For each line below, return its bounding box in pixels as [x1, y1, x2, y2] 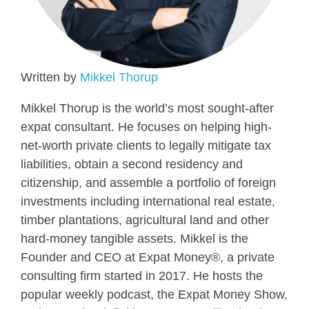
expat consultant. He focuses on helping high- [21, 119, 272, 134]
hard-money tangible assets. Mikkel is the [21, 231, 248, 246]
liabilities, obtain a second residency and [21, 157, 243, 171]
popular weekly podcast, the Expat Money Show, [21, 287, 288, 301]
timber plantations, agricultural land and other [21, 212, 269, 227]
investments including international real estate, [21, 194, 275, 208]
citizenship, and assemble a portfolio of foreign [21, 175, 276, 190]
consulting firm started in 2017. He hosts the [21, 268, 263, 283]
